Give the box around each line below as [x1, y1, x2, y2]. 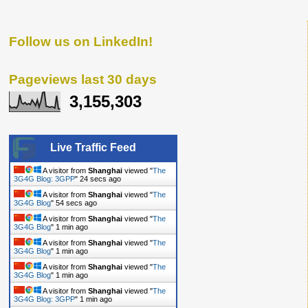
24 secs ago [80, 175, 121, 184]
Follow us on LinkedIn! [9, 34, 153, 49]
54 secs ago [56, 199, 97, 208]
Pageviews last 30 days [9, 72, 157, 87]
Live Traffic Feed [50, 142, 136, 154]
